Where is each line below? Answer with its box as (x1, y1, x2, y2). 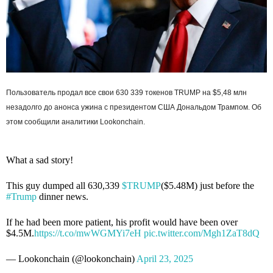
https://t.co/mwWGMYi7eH (34, 227, 141, 238)
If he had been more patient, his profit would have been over (6, 216, 238, 227)
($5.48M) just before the (161, 180, 254, 191)
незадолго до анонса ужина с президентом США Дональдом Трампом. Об (6, 102, 261, 112)
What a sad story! (6, 154, 73, 165)
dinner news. (37, 191, 88, 202)
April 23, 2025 (136, 253, 193, 264)
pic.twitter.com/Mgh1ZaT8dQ (144, 227, 260, 238)
